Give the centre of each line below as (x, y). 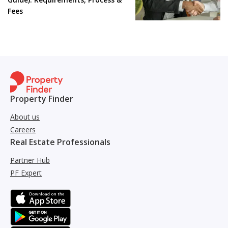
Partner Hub (30, 160)
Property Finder (42, 98)
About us (25, 117)
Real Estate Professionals (60, 142)
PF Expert (26, 173)
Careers (23, 129)
